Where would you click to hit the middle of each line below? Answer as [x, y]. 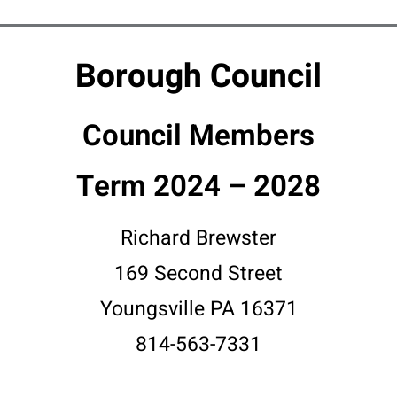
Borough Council [198, 77]
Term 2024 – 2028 [198, 187]
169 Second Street [198, 274]
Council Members [198, 136]
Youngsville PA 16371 [198, 309]
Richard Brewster [198, 238]
